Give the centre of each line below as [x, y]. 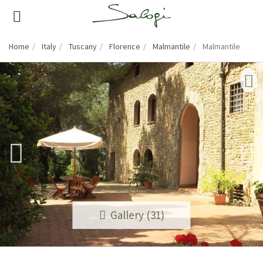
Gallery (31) [135, 215]
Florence [125, 46]
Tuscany [83, 46]
